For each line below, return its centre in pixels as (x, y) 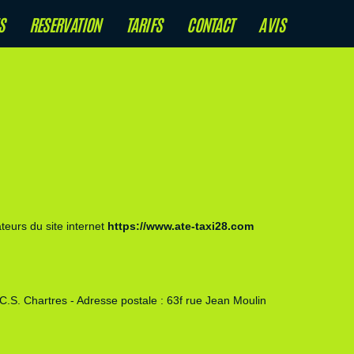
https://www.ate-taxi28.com (180, 226)
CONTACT (210, 24)
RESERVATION (65, 24)
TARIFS (144, 24)
